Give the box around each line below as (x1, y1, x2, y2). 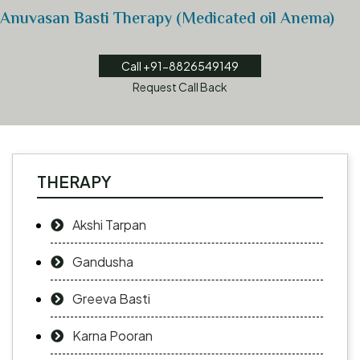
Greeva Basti (72, 290, 150, 308)
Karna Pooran (72, 327, 153, 345)
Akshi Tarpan (72, 216, 146, 234)
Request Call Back (133, 80, 227, 95)
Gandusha (72, 253, 133, 271)
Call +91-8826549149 (121, 59, 239, 74)
